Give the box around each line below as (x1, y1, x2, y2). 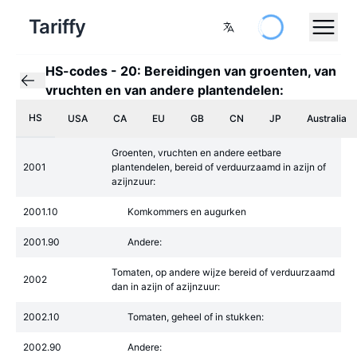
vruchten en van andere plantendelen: (45, 82, 284, 98)
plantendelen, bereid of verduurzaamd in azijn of (112, 161, 326, 173)
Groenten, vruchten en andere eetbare (112, 147, 281, 159)
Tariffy (29, 15, 86, 38)
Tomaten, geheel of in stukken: (127, 311, 264, 323)
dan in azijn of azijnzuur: (112, 280, 220, 292)
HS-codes (45, 63, 108, 79)
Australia (307, 112, 347, 124)
